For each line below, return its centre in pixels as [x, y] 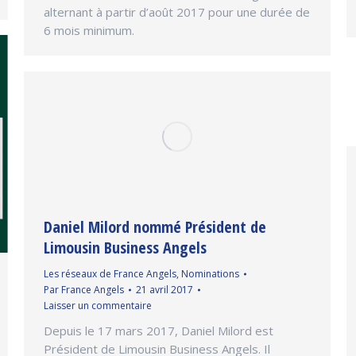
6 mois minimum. [91, 31]
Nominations [210, 273]
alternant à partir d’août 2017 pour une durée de [177, 12]
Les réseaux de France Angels [110, 273]
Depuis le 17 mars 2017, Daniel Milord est [159, 330]
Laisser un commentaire [98, 305]
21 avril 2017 [164, 289]
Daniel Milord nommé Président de [155, 226]
